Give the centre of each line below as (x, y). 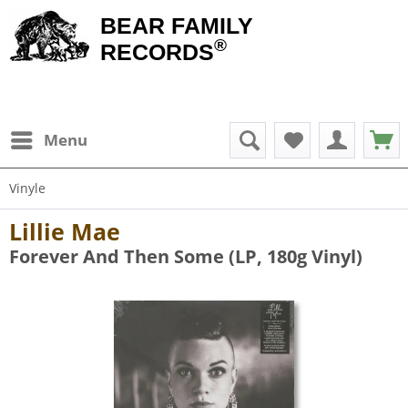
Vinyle (27, 188)
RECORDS (157, 52)
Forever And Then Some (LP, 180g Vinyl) (186, 256)
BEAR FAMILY (177, 25)
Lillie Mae (65, 231)
